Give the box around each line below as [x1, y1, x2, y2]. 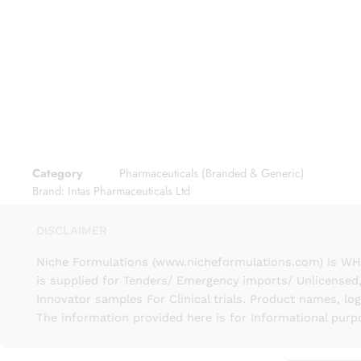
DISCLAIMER [36, 223, 107, 238]
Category [32, 164, 83, 182]
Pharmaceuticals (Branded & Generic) [119, 164, 305, 182]
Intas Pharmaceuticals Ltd [68, 181, 190, 199]
